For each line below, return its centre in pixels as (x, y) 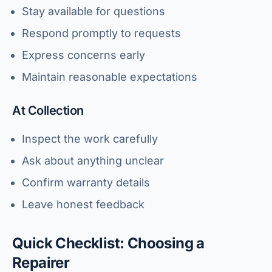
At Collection (48, 110)
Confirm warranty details (86, 182)
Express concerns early (83, 55)
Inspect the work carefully (90, 139)
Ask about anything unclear (93, 161)
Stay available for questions (93, 11)
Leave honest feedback (83, 204)
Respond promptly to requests (101, 33)
